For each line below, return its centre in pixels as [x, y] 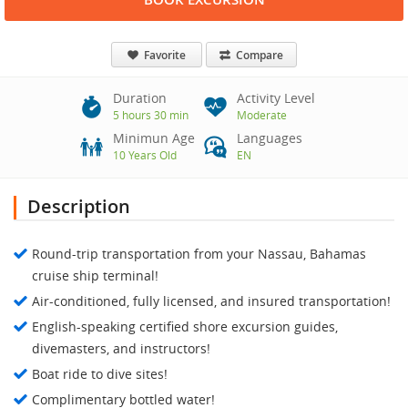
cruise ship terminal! [95, 276]
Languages [270, 138]
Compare [258, 56]
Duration [140, 98]
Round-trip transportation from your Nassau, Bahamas [199, 254]
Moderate [262, 115]
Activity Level [276, 98]
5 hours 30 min [151, 115]
